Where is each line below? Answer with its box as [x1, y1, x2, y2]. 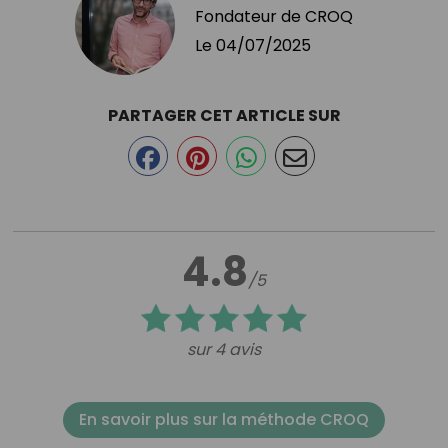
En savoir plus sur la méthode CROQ [79, 407, 369, 431]
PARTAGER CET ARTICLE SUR [107, 103, 341, 127]
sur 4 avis [187, 337, 261, 361]
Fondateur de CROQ [195, 4, 353, 28]
